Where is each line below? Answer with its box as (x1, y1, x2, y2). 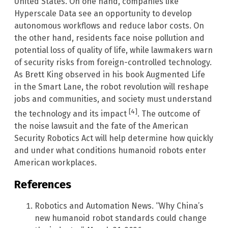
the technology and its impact (14, 109, 129, 119)
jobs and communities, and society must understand (14, 94, 212, 104)
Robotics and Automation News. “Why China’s (35, 201, 204, 211)
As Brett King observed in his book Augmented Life (14, 69, 205, 79)
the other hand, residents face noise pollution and (14, 33, 205, 43)
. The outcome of (137, 109, 200, 119)
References (14, 177, 71, 191)
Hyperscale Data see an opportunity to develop (14, 8, 192, 18)
